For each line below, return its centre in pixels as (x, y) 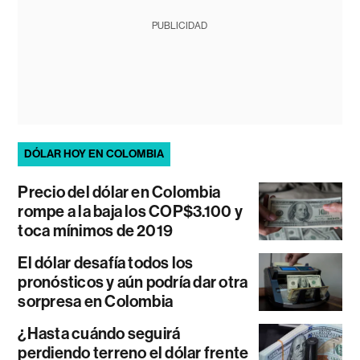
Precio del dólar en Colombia (119, 192)
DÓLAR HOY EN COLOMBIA (94, 153)
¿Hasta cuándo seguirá (99, 333)
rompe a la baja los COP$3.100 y (130, 211)
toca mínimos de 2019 (96, 230)
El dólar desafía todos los (106, 262)
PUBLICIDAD (180, 25)
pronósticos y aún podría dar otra (133, 282)
